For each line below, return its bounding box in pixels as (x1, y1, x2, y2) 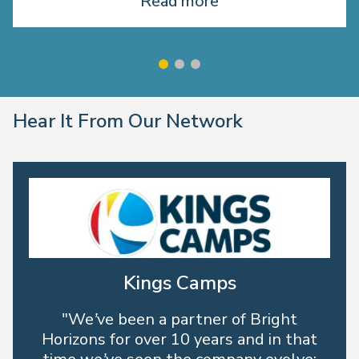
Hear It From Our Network (13, 108, 243, 134)
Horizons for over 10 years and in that (42, 329, 317, 350)
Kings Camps (123, 270, 236, 296)
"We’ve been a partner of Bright (62, 309, 297, 330)
